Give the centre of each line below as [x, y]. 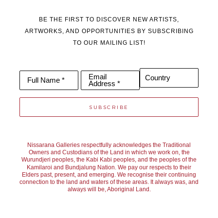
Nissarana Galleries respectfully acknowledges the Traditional [109, 145]
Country [158, 78]
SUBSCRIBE [109, 107]
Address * [104, 84]
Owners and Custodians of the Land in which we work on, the [109, 153]
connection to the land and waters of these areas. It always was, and [109, 182]
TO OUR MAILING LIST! [109, 43]
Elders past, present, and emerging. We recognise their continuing [109, 174]
